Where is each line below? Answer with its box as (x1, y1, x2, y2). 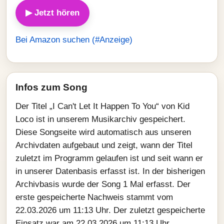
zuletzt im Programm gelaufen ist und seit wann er (15, 153, 203, 163)
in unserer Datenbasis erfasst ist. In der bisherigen (15, 166, 205, 176)
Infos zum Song (15, 82, 87, 92)
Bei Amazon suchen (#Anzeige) (15, 35, 132, 44)
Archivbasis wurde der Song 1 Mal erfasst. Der (15, 179, 190, 189)
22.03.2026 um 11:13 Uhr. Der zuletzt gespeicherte (15, 205, 205, 215)
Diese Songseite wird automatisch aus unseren (15, 127, 191, 137)
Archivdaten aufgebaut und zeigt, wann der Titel (15, 140, 192, 150)
